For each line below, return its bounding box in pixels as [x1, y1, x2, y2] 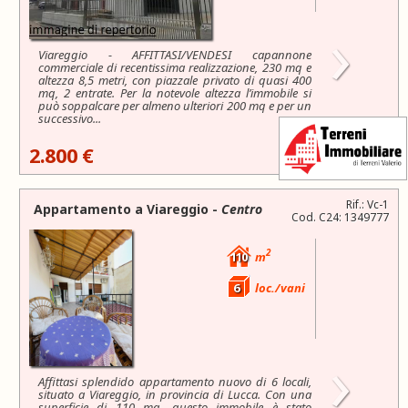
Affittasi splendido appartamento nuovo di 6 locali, [38, 372, 311, 390]
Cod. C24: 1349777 [291, 209, 389, 225]
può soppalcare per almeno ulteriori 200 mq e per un [38, 97, 311, 114]
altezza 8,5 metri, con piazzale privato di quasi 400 [38, 71, 311, 88]
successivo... [38, 109, 101, 127]
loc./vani [252, 279, 305, 296]
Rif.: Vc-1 [346, 196, 389, 212]
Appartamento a [34, 199, 143, 218]
